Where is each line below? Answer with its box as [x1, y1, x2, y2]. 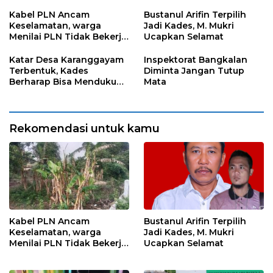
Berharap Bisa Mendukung [9, 76, 129, 88]
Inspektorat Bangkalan [144, 54, 247, 66]
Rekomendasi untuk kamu [9, 122, 160, 136]
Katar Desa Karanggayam [9, 54, 124, 66]
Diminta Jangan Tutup [144, 65, 244, 77]
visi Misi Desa [9, 87, 69, 99]
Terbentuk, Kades [9, 65, 88, 77]
